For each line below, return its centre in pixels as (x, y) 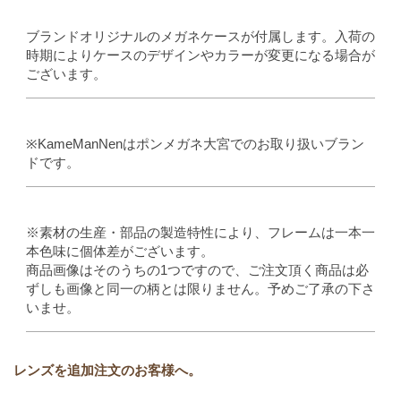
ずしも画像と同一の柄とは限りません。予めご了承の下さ (200, 288)
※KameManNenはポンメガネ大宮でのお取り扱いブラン (195, 143)
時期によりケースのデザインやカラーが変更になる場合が (200, 55)
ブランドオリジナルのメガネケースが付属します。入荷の (200, 36)
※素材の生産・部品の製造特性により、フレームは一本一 (200, 232)
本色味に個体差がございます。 (120, 251)
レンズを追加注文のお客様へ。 (107, 370)
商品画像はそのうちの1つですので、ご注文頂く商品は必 (197, 269)
